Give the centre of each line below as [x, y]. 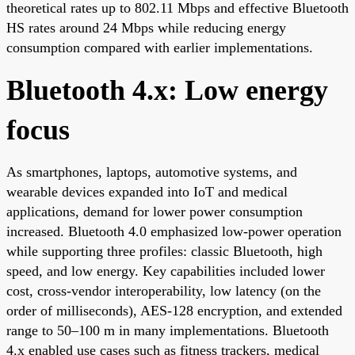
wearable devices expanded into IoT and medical [147, 191]
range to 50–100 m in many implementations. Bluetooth [168, 330]
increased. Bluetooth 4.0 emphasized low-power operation [174, 231]
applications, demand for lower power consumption [155, 211]
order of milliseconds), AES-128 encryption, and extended [174, 310]
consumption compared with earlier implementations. [160, 47]
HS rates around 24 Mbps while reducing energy [146, 27]
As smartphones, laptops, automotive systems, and [152, 172]
